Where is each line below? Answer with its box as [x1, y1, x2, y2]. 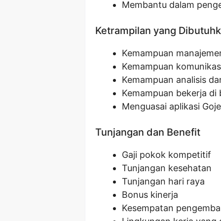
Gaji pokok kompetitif [122, 149, 211, 160]
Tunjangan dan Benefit [95, 126, 200, 138]
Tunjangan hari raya [122, 176, 205, 186]
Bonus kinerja [122, 189, 178, 200]
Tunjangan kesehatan [122, 162, 212, 173]
